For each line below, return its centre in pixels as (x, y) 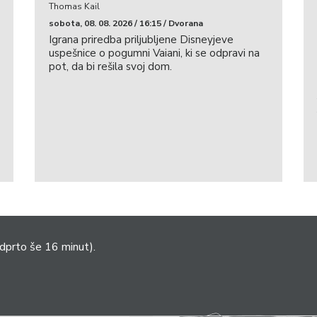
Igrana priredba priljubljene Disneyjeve (141, 39)
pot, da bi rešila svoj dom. (110, 66)
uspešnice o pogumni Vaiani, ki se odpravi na (154, 53)
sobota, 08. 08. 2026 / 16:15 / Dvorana (126, 23)
